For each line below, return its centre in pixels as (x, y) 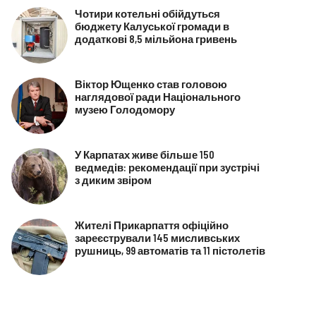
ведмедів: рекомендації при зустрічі (167, 167)
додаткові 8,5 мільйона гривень (156, 38)
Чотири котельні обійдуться (147, 13)
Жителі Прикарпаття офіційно (151, 225)
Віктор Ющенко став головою (151, 84)
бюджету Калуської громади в (152, 26)
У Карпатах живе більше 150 (144, 154)
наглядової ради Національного (157, 96)
